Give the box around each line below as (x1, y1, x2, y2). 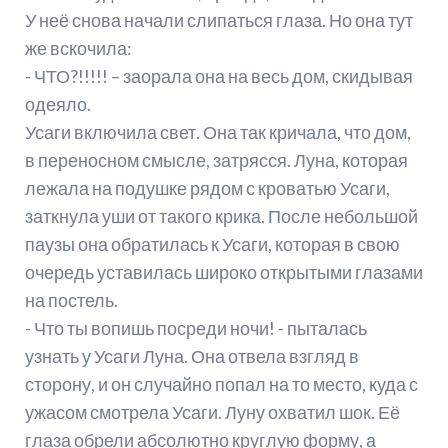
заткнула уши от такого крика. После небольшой (24, 205, 418, 228)
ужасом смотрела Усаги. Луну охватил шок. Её (24, 401, 400, 424)
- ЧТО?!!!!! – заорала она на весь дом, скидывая (24, 65, 413, 88)
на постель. (24, 289, 118, 312)
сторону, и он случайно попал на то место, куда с (24, 373, 418, 396)
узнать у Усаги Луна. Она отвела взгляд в (24, 345, 359, 368)
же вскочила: (24, 37, 132, 60)
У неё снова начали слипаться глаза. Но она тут (24, 9, 413, 32)
